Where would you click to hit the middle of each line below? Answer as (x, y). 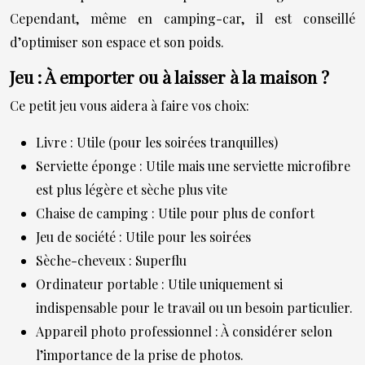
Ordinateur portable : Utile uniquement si (159, 284)
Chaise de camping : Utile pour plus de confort (175, 213)
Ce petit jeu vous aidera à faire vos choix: (130, 105)
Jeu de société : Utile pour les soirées (143, 236)
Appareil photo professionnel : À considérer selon (184, 331)
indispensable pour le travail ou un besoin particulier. (194, 307)
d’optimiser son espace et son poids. (117, 42)
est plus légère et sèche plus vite (132, 189)
